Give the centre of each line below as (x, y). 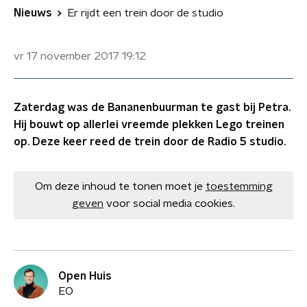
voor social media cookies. (171, 204)
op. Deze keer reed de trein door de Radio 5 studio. (150, 142)
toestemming (239, 186)
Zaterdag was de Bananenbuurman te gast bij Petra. (152, 108)
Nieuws (33, 13)
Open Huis (85, 276)
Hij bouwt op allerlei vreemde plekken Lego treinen (149, 125)
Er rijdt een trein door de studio (145, 13)
